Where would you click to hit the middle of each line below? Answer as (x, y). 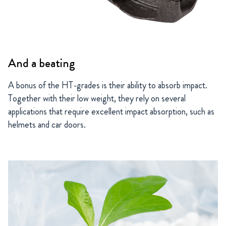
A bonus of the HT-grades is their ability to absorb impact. (108, 85)
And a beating (42, 63)
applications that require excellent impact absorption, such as (111, 111)
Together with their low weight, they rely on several (97, 98)
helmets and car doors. (47, 124)
